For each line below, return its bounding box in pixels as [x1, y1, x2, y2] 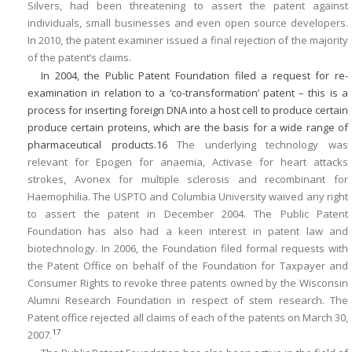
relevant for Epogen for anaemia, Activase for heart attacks [27, 154, 348, 169]
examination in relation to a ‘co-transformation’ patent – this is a [27, 85, 348, 100]
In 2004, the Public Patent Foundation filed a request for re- [40, 68, 348, 82]
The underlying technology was [167, 137, 349, 152]
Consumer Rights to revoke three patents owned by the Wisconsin [27, 275, 348, 290]
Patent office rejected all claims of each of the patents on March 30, [27, 310, 348, 324]
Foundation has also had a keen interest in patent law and [27, 223, 348, 238]
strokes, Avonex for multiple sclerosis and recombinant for [27, 171, 348, 186]
